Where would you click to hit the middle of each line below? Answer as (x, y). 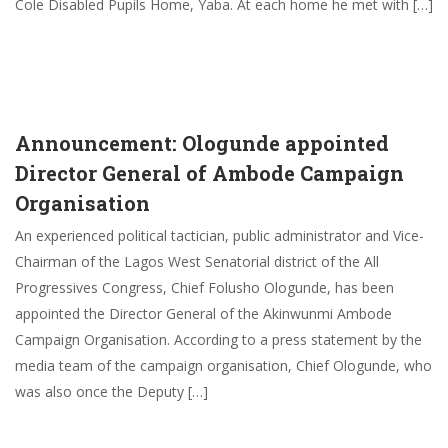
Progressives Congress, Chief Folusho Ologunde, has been (204, 287)
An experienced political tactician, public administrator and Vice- (219, 235)
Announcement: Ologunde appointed (202, 143)
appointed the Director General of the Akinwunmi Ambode (203, 313)
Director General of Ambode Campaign (209, 173)
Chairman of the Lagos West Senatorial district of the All (197, 261)
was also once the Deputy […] (111, 391)
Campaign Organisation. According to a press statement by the (218, 339)
